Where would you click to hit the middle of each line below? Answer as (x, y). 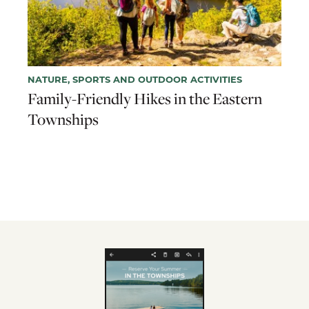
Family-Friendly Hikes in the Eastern (145, 98)
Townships (63, 119)
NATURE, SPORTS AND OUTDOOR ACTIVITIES (135, 79)
